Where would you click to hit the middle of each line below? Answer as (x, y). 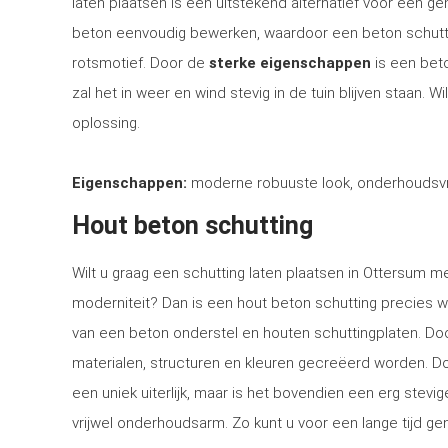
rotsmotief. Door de (140, 63)
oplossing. (106, 123)
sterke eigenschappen (290, 63)
